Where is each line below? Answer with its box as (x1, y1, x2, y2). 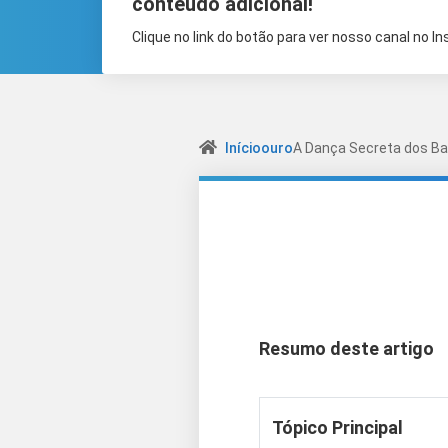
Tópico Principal (272, 417, 403, 438)
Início (225, 140, 261, 156)
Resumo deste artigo (259, 338, 434, 359)
